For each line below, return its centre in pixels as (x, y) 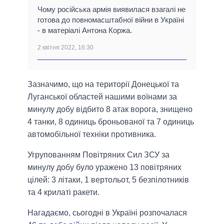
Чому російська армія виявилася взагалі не (111, 9)
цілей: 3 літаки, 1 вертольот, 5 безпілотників (108, 180)
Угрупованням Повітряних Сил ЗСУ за (98, 155)
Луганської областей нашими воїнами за (102, 97)
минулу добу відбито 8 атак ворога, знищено (110, 109)
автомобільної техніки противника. (92, 134)
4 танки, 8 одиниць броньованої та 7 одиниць (111, 122)
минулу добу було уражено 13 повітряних (104, 167)
